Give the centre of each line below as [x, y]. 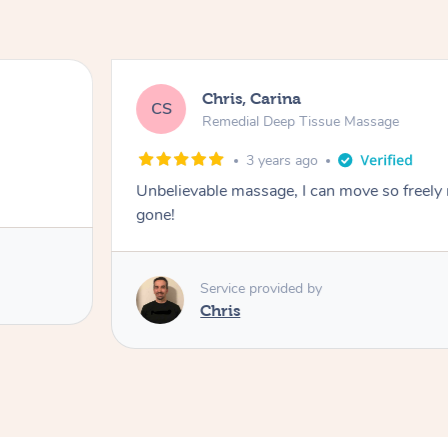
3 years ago [282, 161]
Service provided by [261, 288]
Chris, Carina [252, 98]
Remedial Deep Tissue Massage [301, 121]
